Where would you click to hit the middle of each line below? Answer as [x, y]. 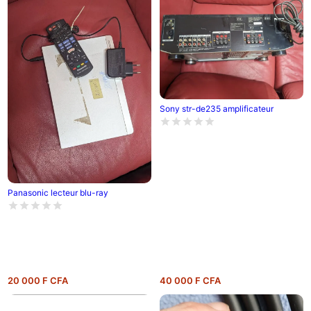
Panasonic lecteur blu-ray [58, 192]
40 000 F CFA [190, 280]
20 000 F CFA [37, 280]
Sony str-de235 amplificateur [216, 108]
